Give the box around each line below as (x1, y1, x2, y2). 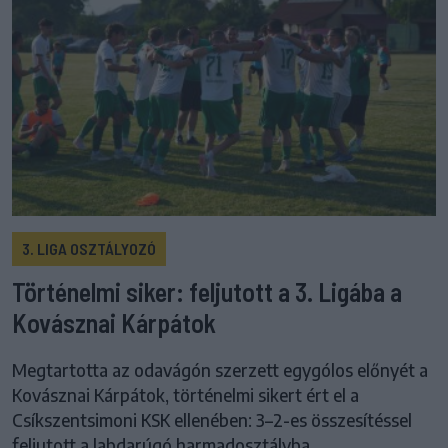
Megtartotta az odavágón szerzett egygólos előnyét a (12, 359, 428, 382)
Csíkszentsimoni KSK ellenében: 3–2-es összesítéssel (12, 409, 412, 432)
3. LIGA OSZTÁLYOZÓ (22, 239, 156, 259)
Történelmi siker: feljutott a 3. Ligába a (12, 276, 402, 308)
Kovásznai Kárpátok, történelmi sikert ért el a (12, 384, 359, 407)
